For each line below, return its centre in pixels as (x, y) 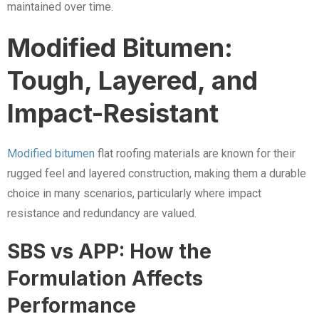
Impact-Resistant (113, 113)
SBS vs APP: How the (109, 251)
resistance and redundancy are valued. (102, 213)
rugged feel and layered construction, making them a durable (157, 173)
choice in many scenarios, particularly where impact (134, 193)
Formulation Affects (105, 278)
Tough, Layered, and (132, 80)
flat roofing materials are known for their (195, 153)
